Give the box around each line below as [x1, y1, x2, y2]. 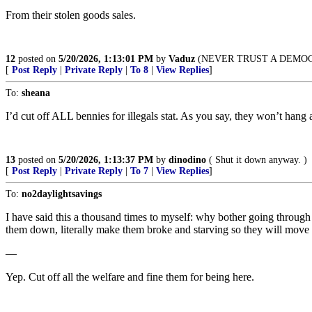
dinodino [169, 155, 206, 165]
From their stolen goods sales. [6, 9, 136, 21]
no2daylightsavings [22, 189, 102, 199]
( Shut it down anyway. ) [206, 155, 307, 165]
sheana [22, 88, 50, 98]
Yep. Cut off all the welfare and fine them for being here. [6, 271, 254, 283]
